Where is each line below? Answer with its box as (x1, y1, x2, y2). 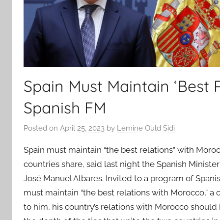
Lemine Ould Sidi (117, 124, 175, 133)
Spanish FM (24, 97, 106, 117)
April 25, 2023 (60, 124, 105, 133)
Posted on (24, 124, 60, 133)
